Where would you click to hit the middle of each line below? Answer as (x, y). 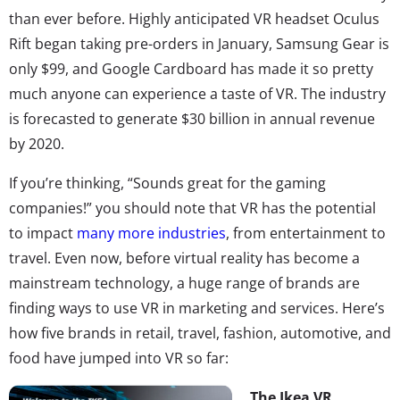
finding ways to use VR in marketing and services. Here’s (197, 308)
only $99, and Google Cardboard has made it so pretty (191, 68)
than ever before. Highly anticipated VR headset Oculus (194, 18)
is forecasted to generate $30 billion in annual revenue (192, 118)
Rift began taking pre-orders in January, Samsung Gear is (199, 43)
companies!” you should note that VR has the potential (192, 208)
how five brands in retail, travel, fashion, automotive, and (200, 333)
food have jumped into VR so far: (121, 358)
